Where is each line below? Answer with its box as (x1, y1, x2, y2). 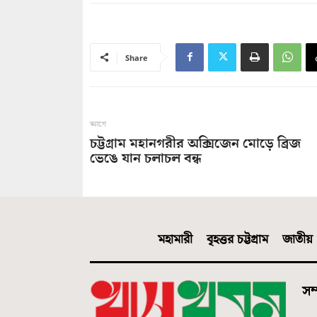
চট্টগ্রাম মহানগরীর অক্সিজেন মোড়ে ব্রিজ (90, 133, 301, 154)
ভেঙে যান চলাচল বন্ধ (90, 148, 202, 168)
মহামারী (158, 230, 192, 248)
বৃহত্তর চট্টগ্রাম (207, 230, 268, 248)
